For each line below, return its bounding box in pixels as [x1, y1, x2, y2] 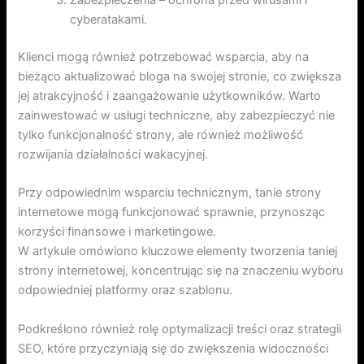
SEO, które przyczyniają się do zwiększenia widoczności [18, 340, 329, 356]
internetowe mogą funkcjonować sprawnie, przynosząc [18, 205, 326, 220]
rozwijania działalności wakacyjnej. [18, 146, 209, 162]
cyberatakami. [70, 11, 148, 27]
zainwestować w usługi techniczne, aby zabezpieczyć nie [18, 107, 336, 123]
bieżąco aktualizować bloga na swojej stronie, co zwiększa [18, 68, 342, 84]
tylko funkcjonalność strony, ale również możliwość [18, 127, 304, 142]
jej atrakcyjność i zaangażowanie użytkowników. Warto [18, 88, 322, 103]
